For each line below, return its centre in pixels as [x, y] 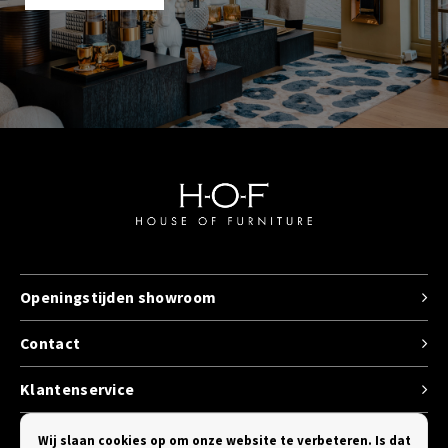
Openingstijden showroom [118, 297]
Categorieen [66, 435]
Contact [50, 343]
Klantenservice [77, 389]
